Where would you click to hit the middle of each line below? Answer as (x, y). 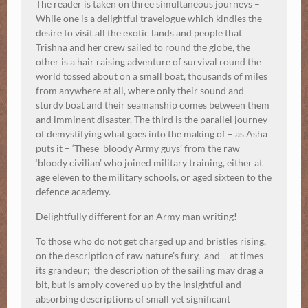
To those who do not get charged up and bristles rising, (151, 241)
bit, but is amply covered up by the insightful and (139, 285)
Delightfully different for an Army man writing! (136, 217)
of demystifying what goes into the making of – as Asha (152, 134)
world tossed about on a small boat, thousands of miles (152, 76)
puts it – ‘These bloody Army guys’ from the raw (138, 148)
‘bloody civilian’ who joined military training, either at (149, 163)
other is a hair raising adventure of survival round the (148, 62)
